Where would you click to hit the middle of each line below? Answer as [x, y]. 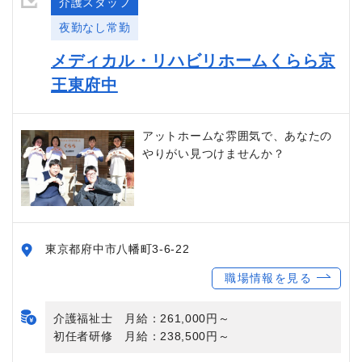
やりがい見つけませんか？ [214, 153]
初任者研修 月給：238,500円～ [142, 336]
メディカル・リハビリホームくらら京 [193, 60]
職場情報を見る [268, 278]
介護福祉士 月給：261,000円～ [142, 318]
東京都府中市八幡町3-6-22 [118, 248]
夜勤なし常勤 [95, 27]
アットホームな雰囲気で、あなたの [238, 135]
